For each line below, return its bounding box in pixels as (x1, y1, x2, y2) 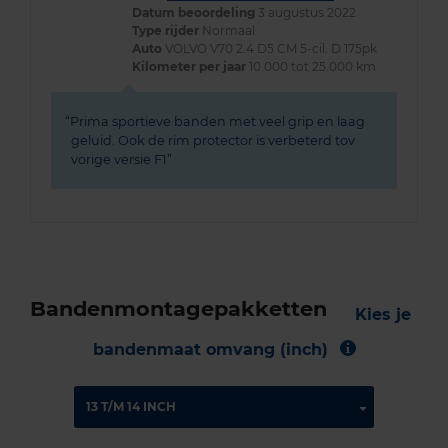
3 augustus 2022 (255, 4, 356, 20)
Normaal (199, 22, 255, 38)
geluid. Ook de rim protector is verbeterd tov (71, 132, 355, 148)
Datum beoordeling (132, 4, 255, 20)
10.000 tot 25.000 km (246, 58, 376, 74)
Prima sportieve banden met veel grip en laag (69, 113, 365, 129)
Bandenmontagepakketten (30, 295, 327, 321)
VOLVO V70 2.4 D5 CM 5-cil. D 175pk (165, 40, 377, 56)
